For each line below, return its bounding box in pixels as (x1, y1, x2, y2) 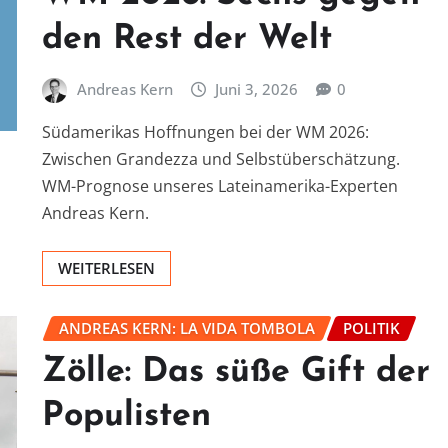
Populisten (42, 398, 211, 434)
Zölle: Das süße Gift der (42, 354, 430, 390)
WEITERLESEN (58, 258, 155, 279)
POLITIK (343, 318, 400, 339)
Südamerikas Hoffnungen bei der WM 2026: (42, 121, 369, 144)
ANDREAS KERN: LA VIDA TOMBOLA (59, 318, 315, 339)
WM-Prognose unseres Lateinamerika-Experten (42, 175, 398, 198)
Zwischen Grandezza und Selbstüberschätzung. (42, 148, 400, 171)
